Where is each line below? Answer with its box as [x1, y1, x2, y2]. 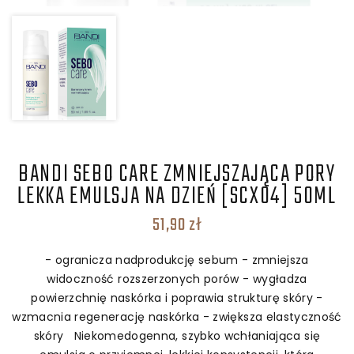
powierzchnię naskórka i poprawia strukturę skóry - [31, 289, 323, 306]
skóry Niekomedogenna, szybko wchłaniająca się [33, 327, 321, 344]
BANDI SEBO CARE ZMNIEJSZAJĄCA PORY [18, 156, 336, 193]
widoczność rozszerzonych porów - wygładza [47, 270, 307, 287]
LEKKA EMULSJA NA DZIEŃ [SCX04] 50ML [17, 178, 337, 215]
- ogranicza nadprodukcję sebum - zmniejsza [45, 251, 309, 268]
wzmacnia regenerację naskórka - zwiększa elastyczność [12, 308, 342, 325]
